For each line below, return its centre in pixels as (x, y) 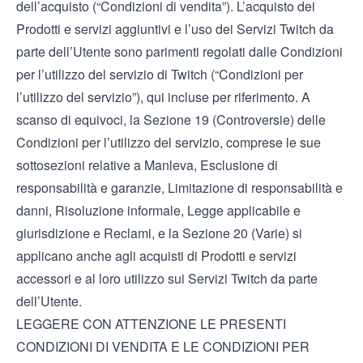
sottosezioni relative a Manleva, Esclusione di (147, 165)
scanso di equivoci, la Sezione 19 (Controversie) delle (171, 120)
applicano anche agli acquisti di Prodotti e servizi (156, 256)
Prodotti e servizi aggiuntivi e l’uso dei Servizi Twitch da (175, 29)
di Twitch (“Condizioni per (228, 74)
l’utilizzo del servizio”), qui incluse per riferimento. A (163, 97)
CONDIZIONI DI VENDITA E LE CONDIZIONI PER (163, 346)
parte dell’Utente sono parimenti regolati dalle (148, 51)
